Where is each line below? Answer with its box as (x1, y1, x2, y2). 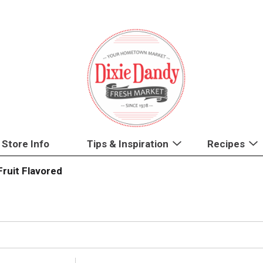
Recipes (207, 138, 245, 150)
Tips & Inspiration (86, 138, 168, 150)
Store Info (1, 138, 49, 150)
